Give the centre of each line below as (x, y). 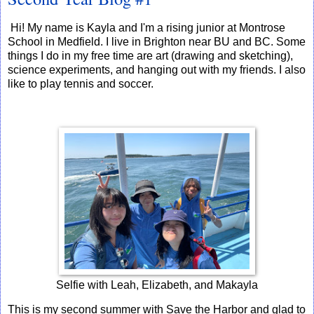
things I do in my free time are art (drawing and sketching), (150, 55)
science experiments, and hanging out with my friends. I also (157, 69)
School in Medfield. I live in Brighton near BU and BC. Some (157, 41)
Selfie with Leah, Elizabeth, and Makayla (157, 285)
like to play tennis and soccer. (81, 83)
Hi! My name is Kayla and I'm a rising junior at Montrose (146, 27)
